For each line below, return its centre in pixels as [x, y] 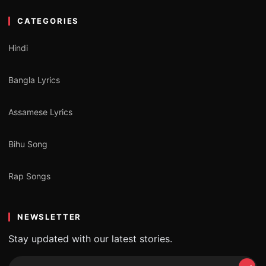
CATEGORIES [48, 20]
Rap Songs [29, 176]
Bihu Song [28, 144]
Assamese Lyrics [40, 112]
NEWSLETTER [50, 216]
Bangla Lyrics [34, 80]
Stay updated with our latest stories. [90, 238]
